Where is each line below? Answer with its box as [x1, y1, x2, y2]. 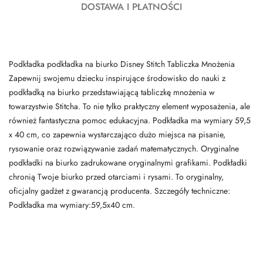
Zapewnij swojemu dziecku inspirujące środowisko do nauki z [9, 72, 225, 85]
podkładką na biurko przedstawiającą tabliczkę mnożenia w [9, 86, 215, 99]
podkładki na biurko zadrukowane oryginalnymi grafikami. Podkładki [9, 157, 247, 169]
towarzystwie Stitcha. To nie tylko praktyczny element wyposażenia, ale [9, 100, 250, 113]
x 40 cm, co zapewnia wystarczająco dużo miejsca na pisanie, [9, 129, 225, 141]
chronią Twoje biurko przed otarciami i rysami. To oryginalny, [9, 171, 224, 183]
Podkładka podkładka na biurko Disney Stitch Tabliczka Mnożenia [9, 58, 235, 70]
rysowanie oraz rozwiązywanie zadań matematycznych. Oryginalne [9, 143, 239, 155]
